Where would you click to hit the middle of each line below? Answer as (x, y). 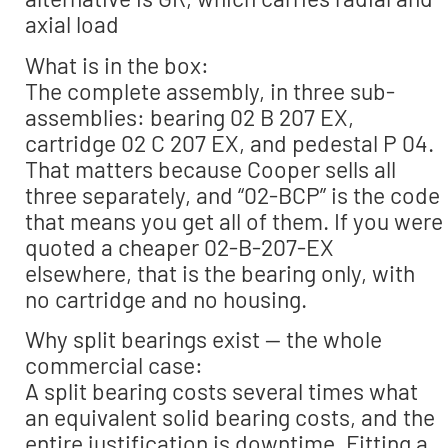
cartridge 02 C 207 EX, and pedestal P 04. (229, 142)
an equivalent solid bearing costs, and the (230, 417)
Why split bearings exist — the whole (203, 339)
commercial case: (114, 365)
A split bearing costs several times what (221, 391)
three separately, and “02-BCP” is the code (232, 194)
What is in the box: (117, 64)
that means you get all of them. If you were (234, 220)
